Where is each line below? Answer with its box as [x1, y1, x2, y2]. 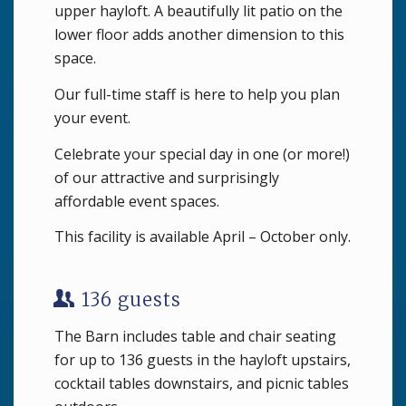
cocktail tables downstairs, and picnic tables [54, 372, 349, 393]
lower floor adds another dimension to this [54, 24, 344, 45]
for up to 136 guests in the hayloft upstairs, [54, 349, 351, 370]
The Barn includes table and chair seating [54, 325, 336, 346]
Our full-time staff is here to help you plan [54, 84, 340, 104]
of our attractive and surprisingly [54, 167, 279, 188]
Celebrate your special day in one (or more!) [54, 143, 350, 164]
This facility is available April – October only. [54, 227, 351, 247]
